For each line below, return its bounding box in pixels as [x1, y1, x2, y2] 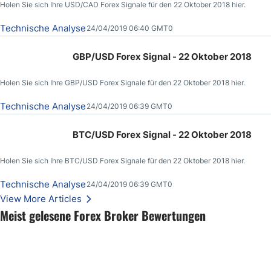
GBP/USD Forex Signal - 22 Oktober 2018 [172, 51, 252, 62]
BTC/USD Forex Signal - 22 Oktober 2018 [172, 129, 252, 140]
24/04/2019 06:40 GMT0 [87, 24, 173, 33]
